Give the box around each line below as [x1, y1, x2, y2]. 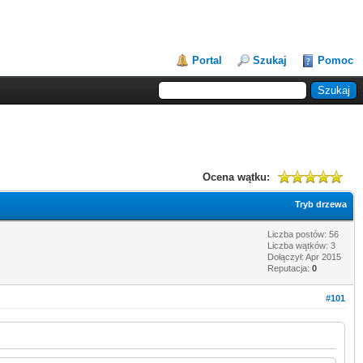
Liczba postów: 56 [267, 228, 339, 239]
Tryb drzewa [295, 199, 347, 209]
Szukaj [253, 54, 287, 66]
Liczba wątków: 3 [267, 240, 335, 250]
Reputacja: [267, 263, 312, 273]
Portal [192, 54, 222, 66]
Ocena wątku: [203, 170, 270, 183]
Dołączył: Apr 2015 [267, 251, 341, 262]
